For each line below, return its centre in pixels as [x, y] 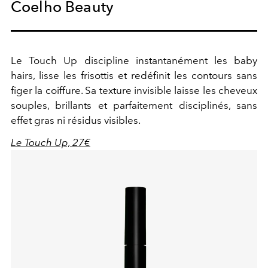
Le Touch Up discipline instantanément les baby [134, 61]
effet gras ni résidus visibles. [76, 121]
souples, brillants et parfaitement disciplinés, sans [134, 106]
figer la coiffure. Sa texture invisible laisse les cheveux [134, 91]
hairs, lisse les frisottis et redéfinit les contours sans [134, 76]
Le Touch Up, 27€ [51, 143]
